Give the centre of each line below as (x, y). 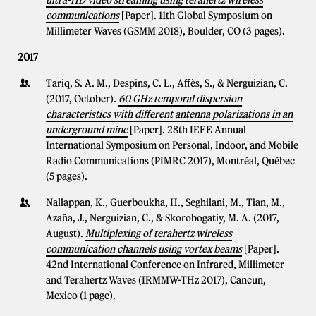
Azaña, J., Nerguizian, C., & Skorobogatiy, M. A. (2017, (163, 218)
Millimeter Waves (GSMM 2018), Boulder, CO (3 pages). (165, 31)
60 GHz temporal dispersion (180, 99)
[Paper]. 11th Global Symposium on (197, 16)
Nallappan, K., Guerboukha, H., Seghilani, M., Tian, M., (165, 202)
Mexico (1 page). (81, 296)
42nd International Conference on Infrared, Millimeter (165, 265)
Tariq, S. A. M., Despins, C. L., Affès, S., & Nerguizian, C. (167, 83)
